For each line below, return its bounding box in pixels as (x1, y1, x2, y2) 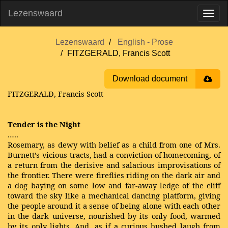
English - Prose (117, 38, 173, 46)
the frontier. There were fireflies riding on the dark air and (8, 170, 220, 180)
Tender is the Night (8, 119, 80, 129)
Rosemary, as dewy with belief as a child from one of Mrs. (8, 139, 220, 150)
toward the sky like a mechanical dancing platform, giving (8, 190, 220, 201)
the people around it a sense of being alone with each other (8, 201, 220, 211)
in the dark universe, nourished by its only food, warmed (8, 211, 220, 221)
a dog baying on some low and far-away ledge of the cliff (8, 180, 220, 190)
